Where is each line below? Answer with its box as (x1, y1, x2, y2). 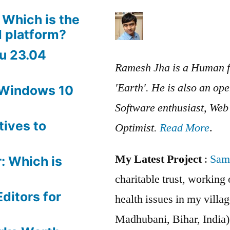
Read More (160, 120, 209, 135)
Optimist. (115, 120, 160, 135)
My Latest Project (115, 151, 202, 166)
